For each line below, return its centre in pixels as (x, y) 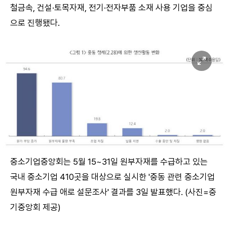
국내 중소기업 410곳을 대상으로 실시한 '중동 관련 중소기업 (112, 177)
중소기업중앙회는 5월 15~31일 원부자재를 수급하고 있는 (109, 162)
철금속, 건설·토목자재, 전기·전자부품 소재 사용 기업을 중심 (111, 8)
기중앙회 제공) (35, 207)
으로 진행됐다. (35, 23)
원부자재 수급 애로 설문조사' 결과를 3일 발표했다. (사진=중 (113, 192)
